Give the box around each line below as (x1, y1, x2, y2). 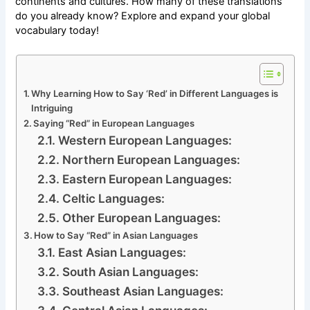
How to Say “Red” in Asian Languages (34, 229, 199, 241)
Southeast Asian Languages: (62, 283, 224, 298)
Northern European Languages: (62, 152, 240, 167)
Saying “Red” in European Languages (33, 117, 195, 129)
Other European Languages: (62, 210, 221, 225)
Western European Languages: (57, 132, 232, 147)
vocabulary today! (15, 24, 100, 37)
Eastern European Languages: (62, 171, 232, 186)
